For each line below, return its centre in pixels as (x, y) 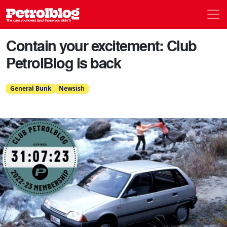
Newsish (72, 88)
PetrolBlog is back (63, 62)
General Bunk (30, 88)
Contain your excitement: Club (101, 45)
